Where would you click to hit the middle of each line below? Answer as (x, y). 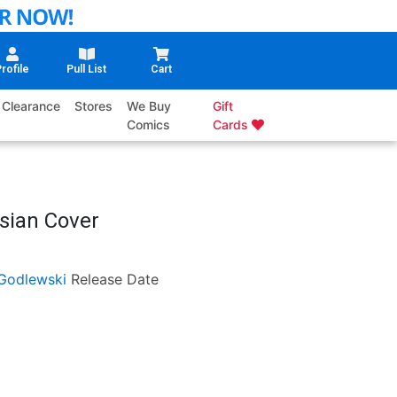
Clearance (31, 106)
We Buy (149, 106)
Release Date (114, 280)
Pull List (87, 70)
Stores (94, 106)
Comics (149, 125)
